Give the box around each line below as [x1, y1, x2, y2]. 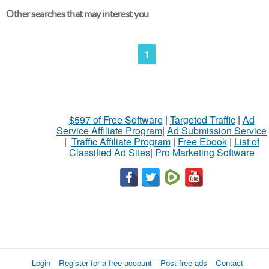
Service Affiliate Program [56, 124, 162, 138]
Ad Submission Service [167, 124, 267, 138]
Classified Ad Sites [68, 145, 150, 159]
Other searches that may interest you [6, 8, 149, 19]
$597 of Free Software [68, 113, 163, 127]
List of [234, 134, 259, 148]
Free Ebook [177, 134, 227, 148]
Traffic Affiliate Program [71, 134, 171, 148]
